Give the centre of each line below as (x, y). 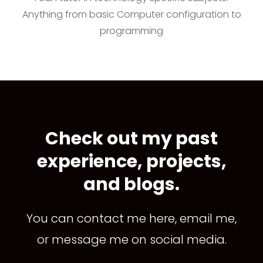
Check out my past (131, 139)
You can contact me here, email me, (131, 219)
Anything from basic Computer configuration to (131, 15)
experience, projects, (131, 162)
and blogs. (131, 185)
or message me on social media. (131, 240)
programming (131, 31)
